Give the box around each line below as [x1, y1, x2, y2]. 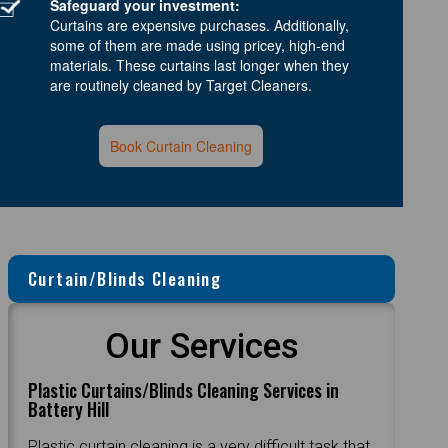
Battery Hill [28, 395, 110, 422]
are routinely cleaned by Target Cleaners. [50, 74, 312, 95]
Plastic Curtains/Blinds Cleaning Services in [28, 376, 340, 403]
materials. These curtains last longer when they [50, 54, 349, 75]
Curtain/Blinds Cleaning [28, 265, 222, 291]
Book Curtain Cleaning [110, 135, 253, 156]
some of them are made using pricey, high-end [50, 34, 345, 55]
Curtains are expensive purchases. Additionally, [50, 14, 349, 35]
